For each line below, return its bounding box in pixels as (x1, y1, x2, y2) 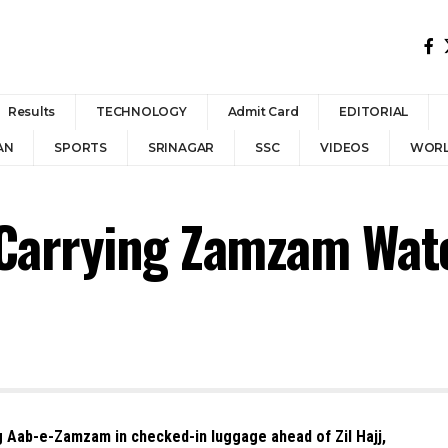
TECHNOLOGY (96, 104, 187, 119)
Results (7, 104, 56, 119)
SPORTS (54, 140, 107, 155)
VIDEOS (320, 140, 369, 155)
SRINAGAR (147, 140, 215, 155)
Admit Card (227, 104, 299, 119)
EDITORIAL (339, 104, 409, 119)
